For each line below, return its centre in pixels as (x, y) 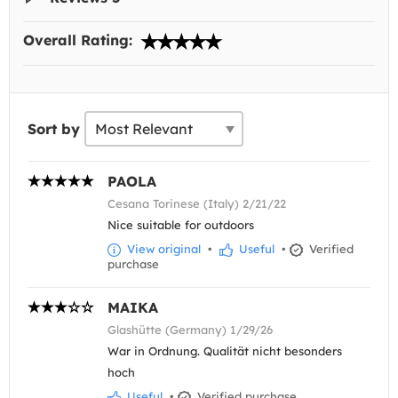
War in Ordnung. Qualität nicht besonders (225, 351)
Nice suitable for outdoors (181, 225)
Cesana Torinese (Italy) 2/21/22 (197, 203)
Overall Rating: (80, 40)
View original (162, 249)
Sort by (54, 129)
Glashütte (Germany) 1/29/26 (190, 330)
